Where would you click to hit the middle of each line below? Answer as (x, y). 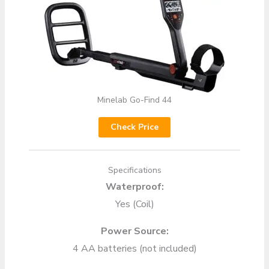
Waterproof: (134, 186)
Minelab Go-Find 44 (134, 100)
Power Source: (134, 231)
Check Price (134, 127)
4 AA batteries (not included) (134, 248)
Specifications (134, 170)
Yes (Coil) (134, 204)
